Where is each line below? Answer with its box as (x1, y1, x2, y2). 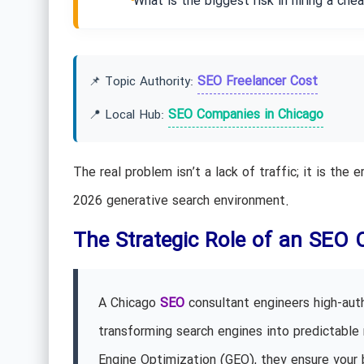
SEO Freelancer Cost (197, 71, 318, 93)
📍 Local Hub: (88, 106, 168, 126)
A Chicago (97, 292, 160, 314)
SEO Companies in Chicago (167, 105, 323, 126)
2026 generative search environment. (72, 191, 289, 212)
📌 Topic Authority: (88, 72, 197, 93)
